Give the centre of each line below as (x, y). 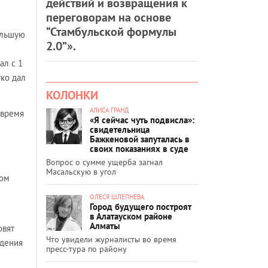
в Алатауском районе (131, 216)
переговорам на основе (109, 17)
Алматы (105, 226)
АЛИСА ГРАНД (109, 110)
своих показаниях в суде (139, 148)
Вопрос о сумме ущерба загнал (104, 162)
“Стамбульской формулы (111, 31)
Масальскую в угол (81, 171)
